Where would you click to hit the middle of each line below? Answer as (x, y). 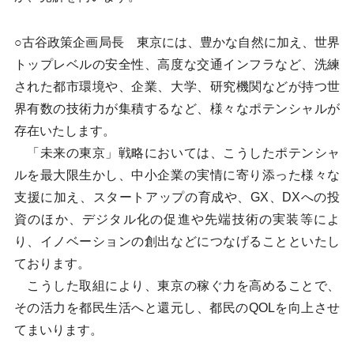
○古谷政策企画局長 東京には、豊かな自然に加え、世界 (177, 42)
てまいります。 (58, 330)
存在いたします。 (64, 131)
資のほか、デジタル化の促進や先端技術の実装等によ (177, 219)
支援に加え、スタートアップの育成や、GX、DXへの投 (177, 197)
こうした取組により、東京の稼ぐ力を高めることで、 (177, 286)
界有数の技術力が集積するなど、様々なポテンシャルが (177, 109)
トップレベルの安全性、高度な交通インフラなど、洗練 (177, 64)
